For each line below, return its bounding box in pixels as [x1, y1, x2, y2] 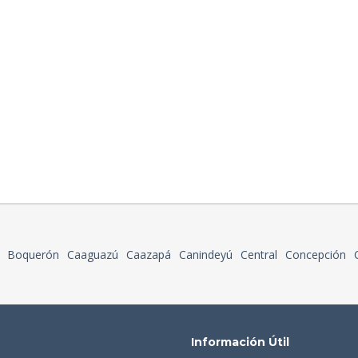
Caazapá [126, 247, 171, 263]
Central [241, 247, 277, 263]
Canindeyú [179, 247, 233, 263]
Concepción [285, 247, 346, 263]
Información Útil [191, 335, 289, 350]
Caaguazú [67, 247, 118, 263]
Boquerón [7, 247, 59, 263]
